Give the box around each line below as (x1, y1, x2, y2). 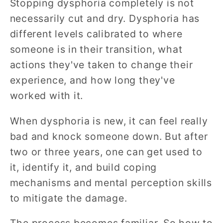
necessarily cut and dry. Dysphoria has (9, 12, 200, 25)
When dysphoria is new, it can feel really (9, 114, 208, 127)
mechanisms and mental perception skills (9, 176, 212, 189)
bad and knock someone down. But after (9, 130, 208, 142)
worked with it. (9, 90, 84, 102)
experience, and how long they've (9, 74, 175, 87)
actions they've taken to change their (9, 59, 193, 71)
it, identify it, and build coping (9, 161, 157, 173)
